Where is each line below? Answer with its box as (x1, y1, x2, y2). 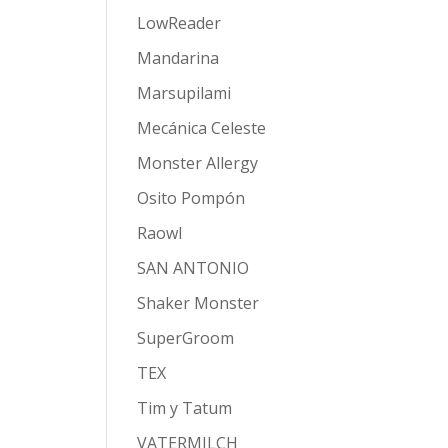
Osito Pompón (136, 186, 245, 209)
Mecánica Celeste (136, 116, 266, 139)
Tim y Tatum (136, 396, 232, 419)
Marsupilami (136, 81, 231, 104)
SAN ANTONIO (136, 256, 249, 279)
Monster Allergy (136, 151, 258, 174)
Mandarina (136, 46, 219, 69)
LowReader (136, 11, 221, 34)
